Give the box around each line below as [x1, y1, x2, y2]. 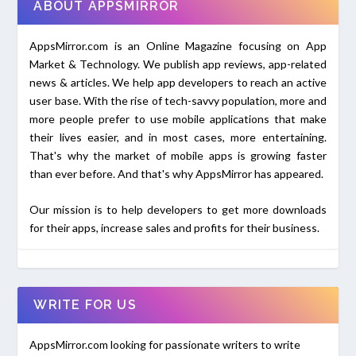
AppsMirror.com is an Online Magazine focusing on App [29, 38, 327, 52]
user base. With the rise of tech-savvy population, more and [29, 93, 327, 107]
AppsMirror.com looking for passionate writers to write [29, 338, 301, 352]
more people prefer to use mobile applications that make [29, 111, 327, 126]
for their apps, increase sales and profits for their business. [29, 221, 320, 235]
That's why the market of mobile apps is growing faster [29, 148, 327, 162]
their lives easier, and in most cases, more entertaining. [29, 130, 327, 144]
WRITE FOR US [33, 297, 137, 313]
